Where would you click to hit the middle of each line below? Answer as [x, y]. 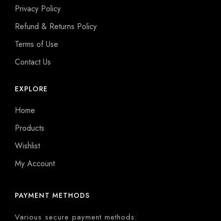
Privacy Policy [38, 9]
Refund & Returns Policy [56, 27]
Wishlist [27, 146]
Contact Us [33, 62]
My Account [35, 164]
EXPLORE [31, 89]
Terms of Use [37, 44]
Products [30, 128]
